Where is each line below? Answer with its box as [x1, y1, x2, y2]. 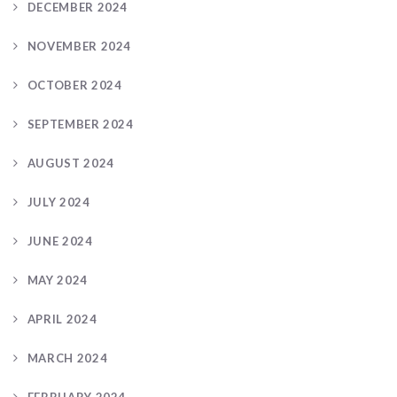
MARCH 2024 [27, 350, 108, 365]
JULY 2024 [27, 194, 90, 209]
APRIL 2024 [27, 311, 97, 326]
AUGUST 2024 [27, 155, 114, 170]
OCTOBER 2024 [27, 77, 122, 92]
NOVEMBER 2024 [27, 38, 132, 53]
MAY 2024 [27, 272, 88, 287]
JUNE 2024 [27, 233, 93, 248]
